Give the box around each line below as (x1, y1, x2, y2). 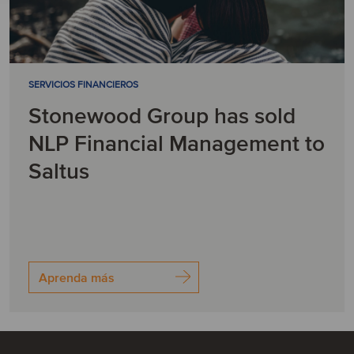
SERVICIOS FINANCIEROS (28, 79, 138, 91)
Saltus (28, 158, 89, 185)
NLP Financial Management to (28, 130, 325, 157)
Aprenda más (38, 270, 115, 286)
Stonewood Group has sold (28, 103, 296, 130)
